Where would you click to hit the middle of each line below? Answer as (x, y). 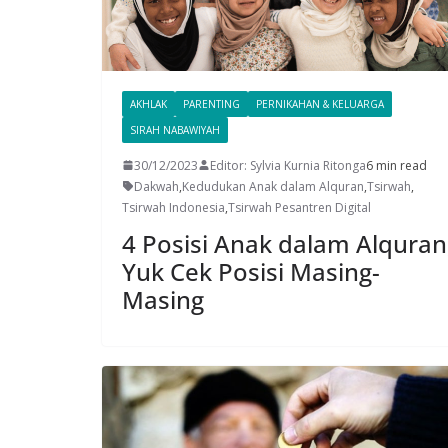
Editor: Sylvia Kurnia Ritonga (288, 165)
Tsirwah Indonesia (173, 207)
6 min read (396, 165)
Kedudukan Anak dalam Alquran (273, 186)
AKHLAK (148, 103)
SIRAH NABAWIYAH (175, 129)
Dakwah (156, 186)
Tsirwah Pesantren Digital (299, 207)
